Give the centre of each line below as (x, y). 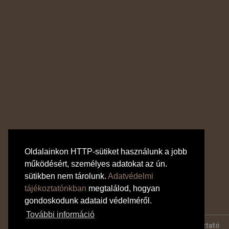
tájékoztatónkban (55, 189)
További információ (61, 215)
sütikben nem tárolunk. (66, 176)
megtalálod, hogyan (123, 189)
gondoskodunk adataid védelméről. (88, 201)
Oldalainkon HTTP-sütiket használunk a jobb (106, 152)
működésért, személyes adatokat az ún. (96, 164)
